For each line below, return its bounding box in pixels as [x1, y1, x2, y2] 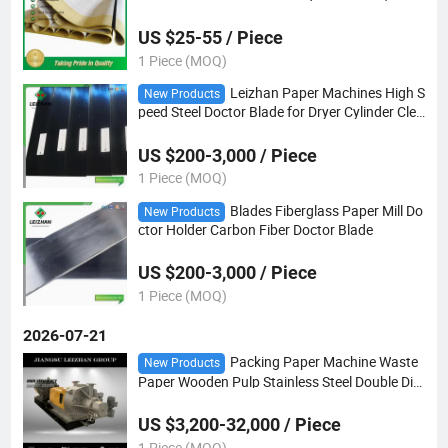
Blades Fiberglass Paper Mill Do [229, 201, 423, 220]
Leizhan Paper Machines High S [229, 84, 425, 102]
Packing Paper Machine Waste [229, 353, 418, 372]
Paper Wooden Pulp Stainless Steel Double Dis [137, 372, 420, 391]
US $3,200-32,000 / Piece [137, 413, 341, 435]
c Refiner [137, 388, 192, 407]
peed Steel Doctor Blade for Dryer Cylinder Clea [137, 103, 424, 122]
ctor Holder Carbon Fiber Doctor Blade [137, 220, 373, 239]
